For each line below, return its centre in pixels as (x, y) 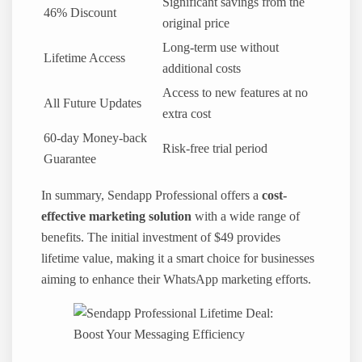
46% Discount (80, 13)
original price (196, 23)
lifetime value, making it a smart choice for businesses (178, 258)
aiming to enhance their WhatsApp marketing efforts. (177, 279)
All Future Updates (93, 103)
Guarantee (70, 159)
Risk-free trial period (215, 148)
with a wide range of (246, 216)
